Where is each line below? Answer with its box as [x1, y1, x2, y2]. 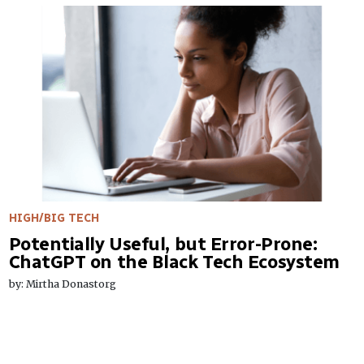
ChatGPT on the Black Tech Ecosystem [8, 251, 340, 274]
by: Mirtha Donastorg [8, 278, 116, 291]
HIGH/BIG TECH [8, 211, 99, 226]
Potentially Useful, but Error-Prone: [8, 233, 318, 256]
